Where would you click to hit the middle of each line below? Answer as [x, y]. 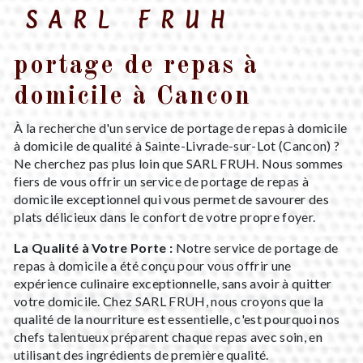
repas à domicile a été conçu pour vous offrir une [153, 265]
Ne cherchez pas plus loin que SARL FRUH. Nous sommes [179, 163]
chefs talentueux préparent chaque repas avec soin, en [168, 336]
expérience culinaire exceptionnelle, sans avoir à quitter [173, 283]
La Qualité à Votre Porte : [94, 247]
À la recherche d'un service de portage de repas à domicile [181, 127]
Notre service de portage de [256, 247]
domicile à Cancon [132, 97]
